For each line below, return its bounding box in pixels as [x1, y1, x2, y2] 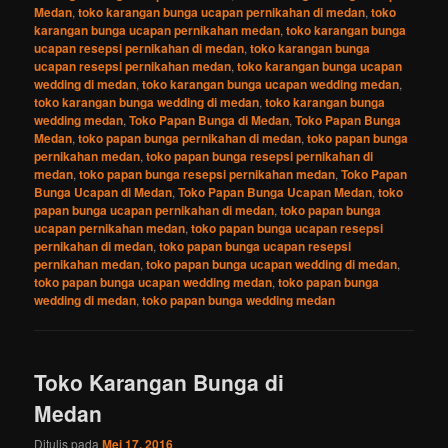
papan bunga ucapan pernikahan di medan [34, 200, 275, 219]
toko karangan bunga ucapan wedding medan [142, 74, 400, 93]
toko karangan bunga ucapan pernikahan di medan [78, 2, 366, 21]
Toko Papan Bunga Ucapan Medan [178, 182, 373, 201]
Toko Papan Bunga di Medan [129, 110, 290, 129]
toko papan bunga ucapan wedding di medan [146, 254, 398, 273]
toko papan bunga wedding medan [142, 290, 336, 309]
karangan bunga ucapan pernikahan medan [34, 20, 281, 39]
